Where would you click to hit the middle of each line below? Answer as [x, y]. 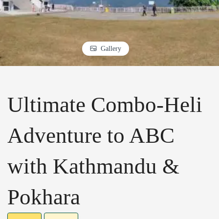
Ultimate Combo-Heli [105, 105]
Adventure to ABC [91, 136]
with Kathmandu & [93, 166]
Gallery [111, 48]
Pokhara [44, 197]
